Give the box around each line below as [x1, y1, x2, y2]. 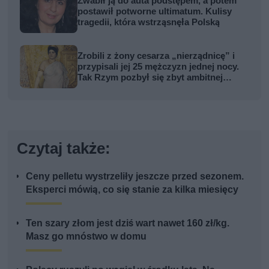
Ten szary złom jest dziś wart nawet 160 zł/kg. [26, 217, 230, 229]
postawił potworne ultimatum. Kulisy [77, 6, 232, 17]
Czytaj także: [17, 139, 111, 158]
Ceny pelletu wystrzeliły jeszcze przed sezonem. [26, 171, 244, 183]
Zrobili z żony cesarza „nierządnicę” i [77, 50, 235, 62]
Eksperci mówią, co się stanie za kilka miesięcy [26, 184, 239, 196]
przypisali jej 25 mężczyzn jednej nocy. [77, 61, 240, 73]
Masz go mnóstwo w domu [26, 231, 147, 243]
